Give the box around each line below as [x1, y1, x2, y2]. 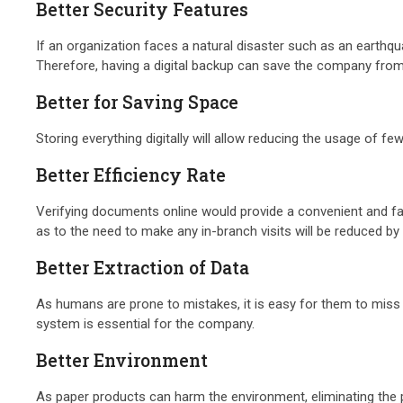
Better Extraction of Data [36, 255, 250, 279]
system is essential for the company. [36, 315, 255, 332]
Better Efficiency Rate [36, 163, 227, 186]
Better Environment [36, 348, 209, 372]
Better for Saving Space [36, 90, 239, 113]
